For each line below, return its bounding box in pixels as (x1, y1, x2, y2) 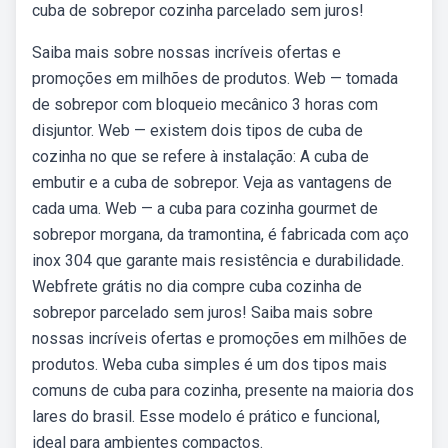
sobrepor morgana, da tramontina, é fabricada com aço (32, 225, 409, 244)
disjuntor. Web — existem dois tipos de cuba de (32, 121, 363, 140)
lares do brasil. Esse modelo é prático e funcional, (32, 407, 380, 426)
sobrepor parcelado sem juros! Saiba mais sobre (32, 303, 373, 322)
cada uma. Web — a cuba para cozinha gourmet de (32, 199, 378, 218)
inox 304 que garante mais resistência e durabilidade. (32, 251, 404, 270)
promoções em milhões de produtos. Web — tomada (32, 69, 398, 88)
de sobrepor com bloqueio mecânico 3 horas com (32, 95, 378, 114)
